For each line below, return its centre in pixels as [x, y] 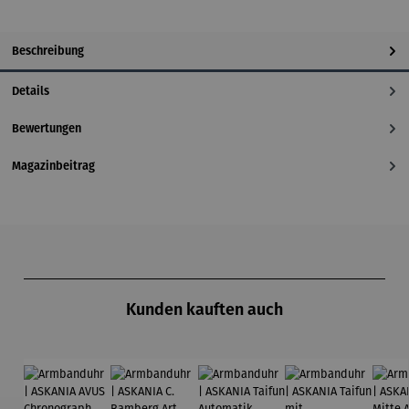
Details [31, 90]
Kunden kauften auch [204, 310]
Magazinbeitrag [53, 165]
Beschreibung [48, 50]
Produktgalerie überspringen [100, 269]
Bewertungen [47, 128]
